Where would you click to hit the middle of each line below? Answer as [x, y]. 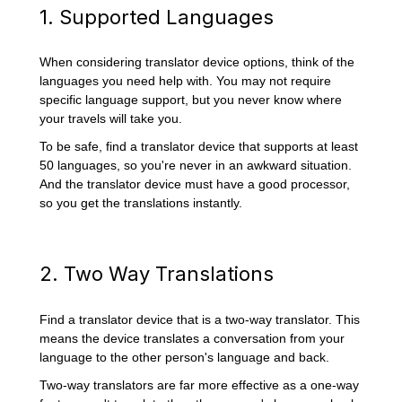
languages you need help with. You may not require [186, 81]
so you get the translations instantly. [141, 203]
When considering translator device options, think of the [197, 62]
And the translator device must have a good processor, [195, 184]
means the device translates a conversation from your [192, 338]
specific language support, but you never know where [191, 100]
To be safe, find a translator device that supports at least [199, 147]
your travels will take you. [111, 119]
